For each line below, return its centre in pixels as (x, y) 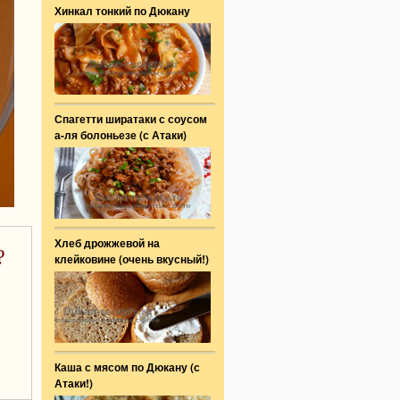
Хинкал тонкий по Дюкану (122, 11)
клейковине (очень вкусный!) (132, 259)
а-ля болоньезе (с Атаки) (121, 135)
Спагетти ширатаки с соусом (131, 119)
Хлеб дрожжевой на (107, 243)
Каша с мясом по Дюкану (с (127, 367)
